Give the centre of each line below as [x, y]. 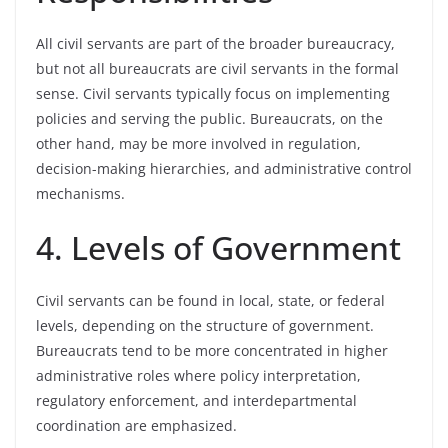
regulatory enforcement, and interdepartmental [196, 400]
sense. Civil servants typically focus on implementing [213, 93]
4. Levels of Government [218, 247]
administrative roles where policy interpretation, [198, 375]
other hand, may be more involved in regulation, [198, 143]
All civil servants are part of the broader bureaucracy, [215, 43]
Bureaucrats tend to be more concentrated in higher [212, 350]
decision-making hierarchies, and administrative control [224, 168]
